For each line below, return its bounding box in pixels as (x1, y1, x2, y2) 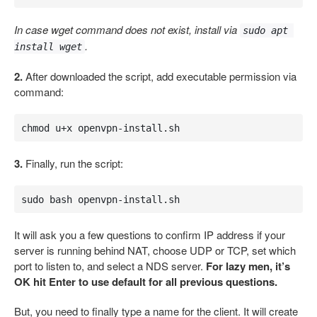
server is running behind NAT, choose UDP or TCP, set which (14, 243, 296, 258)
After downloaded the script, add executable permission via (23, 69, 296, 83)
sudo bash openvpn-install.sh (21, 193, 180, 205)
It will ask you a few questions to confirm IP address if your (14, 227, 285, 242)
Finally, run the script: (23, 156, 123, 171)
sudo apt (243, 25, 288, 36)
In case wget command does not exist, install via (14, 22, 240, 37)
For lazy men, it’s (206, 258, 290, 274)
